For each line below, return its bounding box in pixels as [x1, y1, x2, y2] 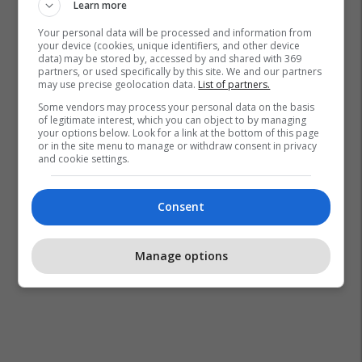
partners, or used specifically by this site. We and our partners [38, 65, 322, 78]
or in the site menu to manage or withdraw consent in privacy [38, 139, 318, 153]
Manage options [134, 247, 228, 263]
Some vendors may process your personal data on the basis [38, 100, 315, 114]
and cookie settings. [38, 152, 130, 166]
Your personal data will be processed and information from [38, 26, 313, 40]
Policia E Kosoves [32, 6, 116, 21]
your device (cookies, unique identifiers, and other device [38, 39, 301, 53]
